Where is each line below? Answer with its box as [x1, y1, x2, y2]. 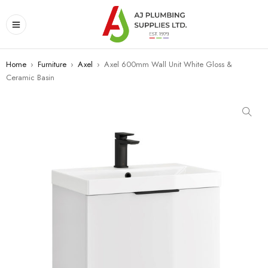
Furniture [38, 59, 66, 70]
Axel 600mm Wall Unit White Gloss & [104, 59, 232, 70]
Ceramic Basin [6, 72, 54, 83]
